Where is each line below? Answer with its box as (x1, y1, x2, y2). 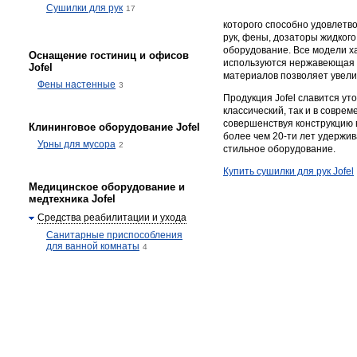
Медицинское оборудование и (29, 181, 185, 193)
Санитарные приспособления (46, 229, 182, 241)
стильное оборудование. (223, 143, 335, 155)
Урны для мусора (37, 139, 116, 150)
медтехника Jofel (29, 193, 116, 205)
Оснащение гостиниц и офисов (29, 49, 189, 61)
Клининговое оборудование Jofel (29, 121, 200, 133)
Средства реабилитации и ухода (37, 212, 186, 223)
